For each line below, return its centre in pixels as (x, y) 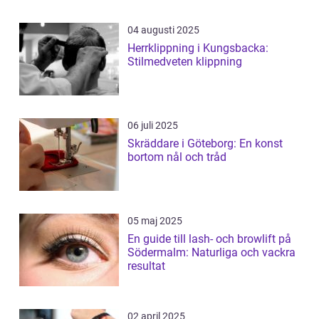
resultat (146, 266)
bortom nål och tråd (177, 157)
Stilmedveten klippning (185, 62)
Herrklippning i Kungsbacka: (198, 48)
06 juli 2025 (153, 125)
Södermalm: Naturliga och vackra (211, 252)
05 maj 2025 (155, 221)
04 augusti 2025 (163, 30)
